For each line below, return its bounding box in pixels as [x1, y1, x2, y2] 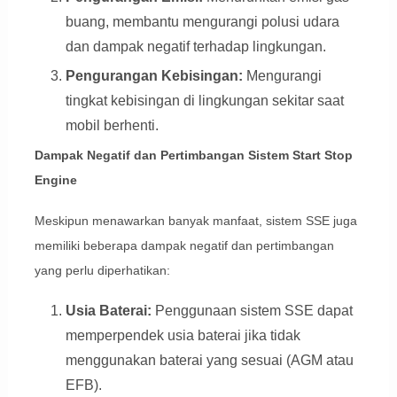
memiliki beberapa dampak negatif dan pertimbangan [34, 237, 334, 253]
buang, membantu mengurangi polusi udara [65, 13, 339, 29]
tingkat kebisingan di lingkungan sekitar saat [65, 92, 344, 108]
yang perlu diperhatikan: [34, 262, 170, 277]
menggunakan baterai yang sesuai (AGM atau [65, 352, 354, 368]
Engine [34, 172, 77, 187]
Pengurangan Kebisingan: [65, 67, 243, 83]
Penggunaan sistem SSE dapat [151, 302, 353, 318]
